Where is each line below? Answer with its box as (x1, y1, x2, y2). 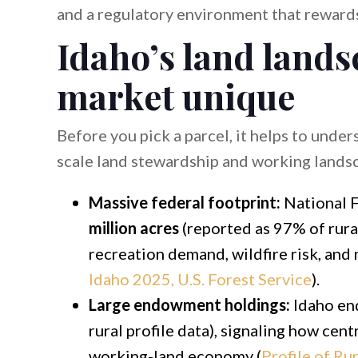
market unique (56, 71, 295, 119)
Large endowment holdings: (88, 294, 290, 314)
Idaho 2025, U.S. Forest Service (88, 268, 312, 288)
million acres (88, 217, 179, 237)
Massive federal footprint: (88, 192, 280, 212)
